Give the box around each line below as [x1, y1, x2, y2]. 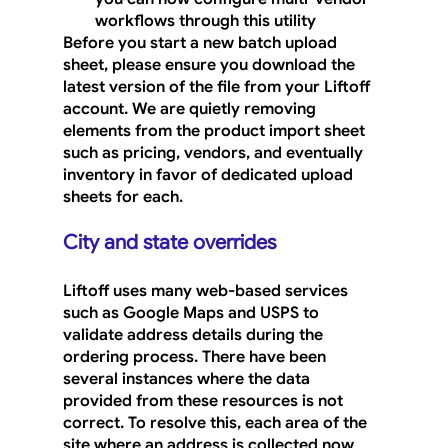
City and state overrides [62, 230, 276, 256]
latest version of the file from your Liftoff [62, 77, 374, 98]
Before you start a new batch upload [62, 33, 341, 54]
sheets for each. [62, 187, 183, 208]
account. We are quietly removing [62, 99, 320, 120]
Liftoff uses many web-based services [62, 281, 352, 302]
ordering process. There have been [62, 347, 330, 368]
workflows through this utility [94, 11, 316, 32]
